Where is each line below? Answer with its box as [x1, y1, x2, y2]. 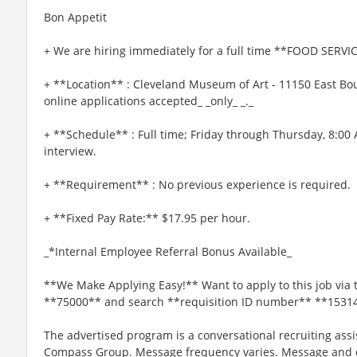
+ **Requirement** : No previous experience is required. [44, 176, 351, 192]
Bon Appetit [44, 9, 107, 25]
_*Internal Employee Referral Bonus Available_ [44, 243, 292, 259]
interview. [44, 143, 96, 159]
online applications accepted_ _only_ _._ [44, 92, 253, 108]
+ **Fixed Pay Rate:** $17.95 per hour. [44, 210, 250, 226]
